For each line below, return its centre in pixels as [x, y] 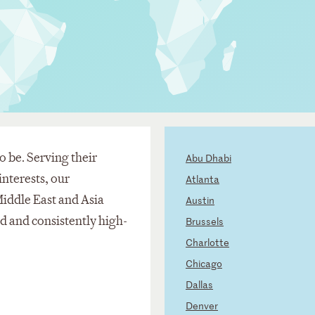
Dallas [199, 285]
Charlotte [207, 243]
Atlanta [202, 179]
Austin [200, 200]
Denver [202, 306]
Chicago [204, 264]
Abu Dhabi [208, 158]
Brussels [205, 221]
